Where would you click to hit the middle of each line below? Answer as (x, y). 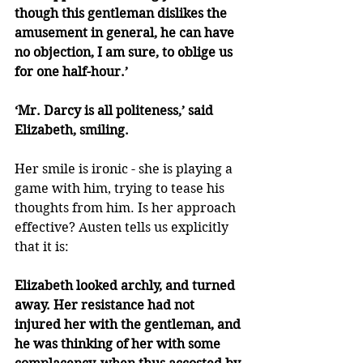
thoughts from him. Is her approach (127, 208)
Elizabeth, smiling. (72, 130)
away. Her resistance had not (106, 305)
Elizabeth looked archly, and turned (126, 286)
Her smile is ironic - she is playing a (125, 169)
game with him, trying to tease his (121, 189)
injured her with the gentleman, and (129, 325)
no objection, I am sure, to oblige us (125, 53)
